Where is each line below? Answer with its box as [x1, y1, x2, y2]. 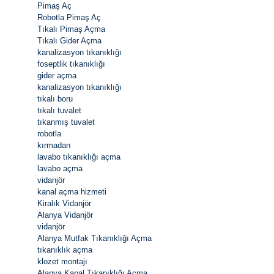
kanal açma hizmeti [37, 187, 106, 196]
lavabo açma [37, 163, 83, 173]
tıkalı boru [37, 94, 73, 103]
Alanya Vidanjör [37, 210, 93, 220]
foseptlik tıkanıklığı [37, 59, 105, 68]
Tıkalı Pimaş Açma [37, 24, 105, 34]
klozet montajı [37, 256, 87, 266]
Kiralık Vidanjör [37, 198, 91, 208]
